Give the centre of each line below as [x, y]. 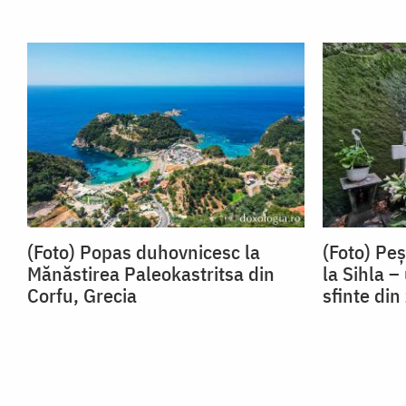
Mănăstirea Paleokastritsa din [151, 274]
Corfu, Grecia [82, 295]
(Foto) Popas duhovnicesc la [144, 252]
